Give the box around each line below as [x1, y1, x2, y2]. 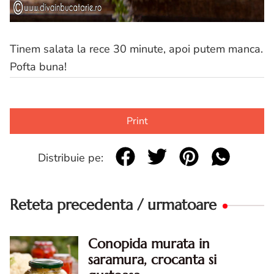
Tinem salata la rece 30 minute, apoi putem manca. [10, 42, 263, 57]
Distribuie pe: [37, 150, 103, 165]
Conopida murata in [88, 235, 210, 253]
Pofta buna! [10, 59, 67, 75]
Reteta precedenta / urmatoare [10, 196, 217, 215]
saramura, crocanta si [88, 251, 217, 268]
